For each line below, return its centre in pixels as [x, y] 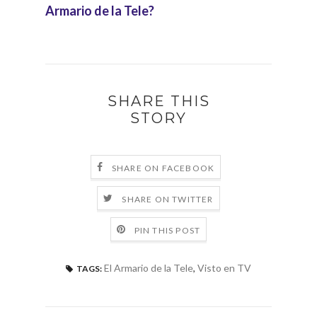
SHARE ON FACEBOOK [163, 168]
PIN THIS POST [167, 230]
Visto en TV [224, 268]
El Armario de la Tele [149, 268]
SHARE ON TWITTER [168, 199]
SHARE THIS [158, 102]
